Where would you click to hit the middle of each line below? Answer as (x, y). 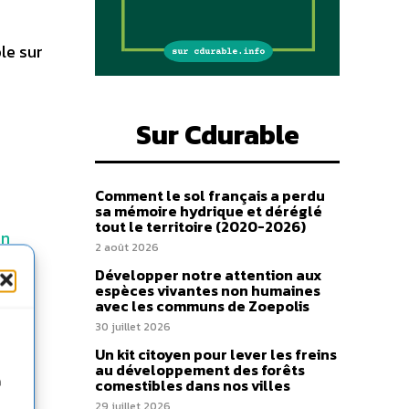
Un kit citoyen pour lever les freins (216, 354)
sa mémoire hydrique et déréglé (209, 211)
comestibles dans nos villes (193, 385)
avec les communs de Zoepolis (202, 306)
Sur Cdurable (217, 135)
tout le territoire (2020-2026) (200, 226)
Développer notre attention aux (208, 275)
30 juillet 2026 (133, 327)
